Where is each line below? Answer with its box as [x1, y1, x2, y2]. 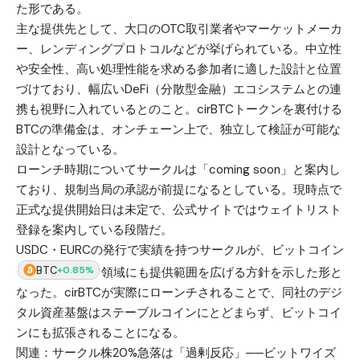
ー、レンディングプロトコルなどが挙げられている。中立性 [16, 41, 342, 58]
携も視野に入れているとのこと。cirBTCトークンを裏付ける [16, 101, 342, 118]
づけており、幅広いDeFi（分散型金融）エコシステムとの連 [16, 81, 342, 98]
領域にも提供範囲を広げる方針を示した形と [101, 264, 342, 281]
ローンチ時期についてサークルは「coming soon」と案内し [16, 162, 341, 178]
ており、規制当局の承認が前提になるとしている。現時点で [16, 182, 342, 198]
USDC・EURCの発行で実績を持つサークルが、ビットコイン [16, 242, 344, 259]
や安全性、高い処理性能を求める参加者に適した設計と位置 [16, 61, 342, 78]
